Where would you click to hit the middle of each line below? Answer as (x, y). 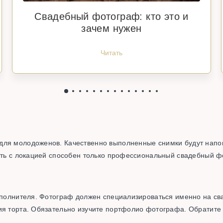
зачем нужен (111, 28)
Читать (111, 53)
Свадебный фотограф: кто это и (111, 16)
